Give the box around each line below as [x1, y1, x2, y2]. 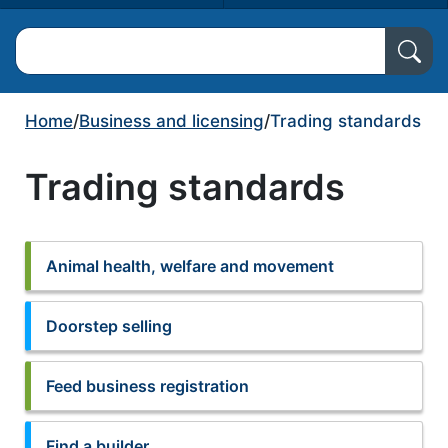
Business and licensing [79, 111, 264, 131]
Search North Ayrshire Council [15, 29, 244, 49]
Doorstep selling [46, 316, 172, 336]
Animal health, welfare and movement [46, 256, 334, 276]
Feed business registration [46, 376, 249, 396]
